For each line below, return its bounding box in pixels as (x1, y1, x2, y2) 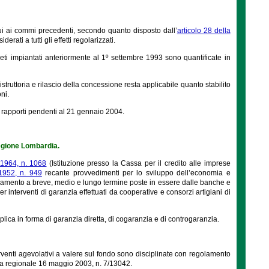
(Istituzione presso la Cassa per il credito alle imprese (46, 159, 231, 168)
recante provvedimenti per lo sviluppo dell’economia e (41, 168, 231, 177)
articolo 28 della (177, 26, 231, 35)
